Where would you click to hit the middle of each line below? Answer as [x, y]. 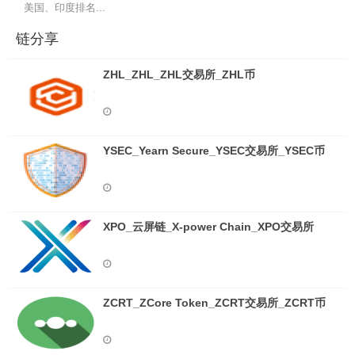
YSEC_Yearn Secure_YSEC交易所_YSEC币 [214, 151]
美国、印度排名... [65, 8]
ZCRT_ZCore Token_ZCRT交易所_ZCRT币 [214, 303]
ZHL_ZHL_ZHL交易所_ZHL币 [179, 74]
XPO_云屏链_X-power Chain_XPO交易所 [208, 227]
